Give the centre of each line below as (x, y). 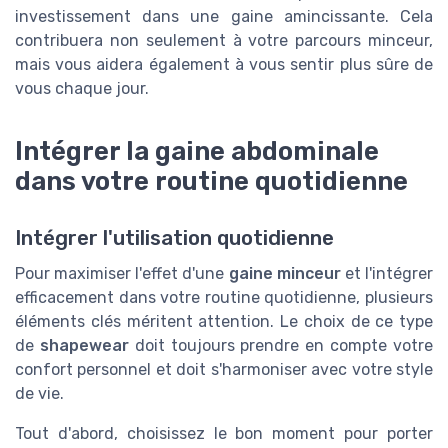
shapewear (84, 345)
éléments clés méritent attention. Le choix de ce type (224, 321)
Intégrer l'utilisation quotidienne (174, 237)
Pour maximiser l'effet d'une (122, 273)
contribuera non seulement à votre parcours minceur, (224, 40)
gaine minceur (284, 273)
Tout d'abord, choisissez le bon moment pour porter (224, 433)
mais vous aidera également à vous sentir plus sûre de (224, 64)
